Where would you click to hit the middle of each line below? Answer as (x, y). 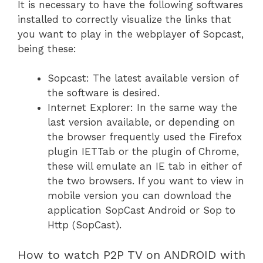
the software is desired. (104, 93)
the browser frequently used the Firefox (145, 137)
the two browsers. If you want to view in (146, 181)
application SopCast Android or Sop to (141, 210)
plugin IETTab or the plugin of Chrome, (143, 152)
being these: (47, 48)
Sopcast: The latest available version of (143, 78)
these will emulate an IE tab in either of (144, 166)
